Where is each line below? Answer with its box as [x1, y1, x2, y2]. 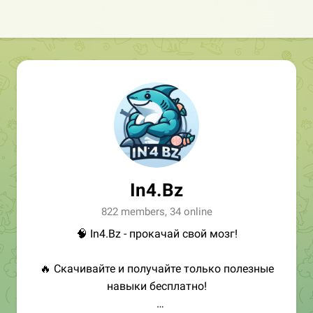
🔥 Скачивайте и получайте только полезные [39, 262, 274, 275]
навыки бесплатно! [106, 279, 207, 293]
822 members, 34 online [101, 205, 212, 218]
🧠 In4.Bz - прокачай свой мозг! [75, 227, 238, 240]
